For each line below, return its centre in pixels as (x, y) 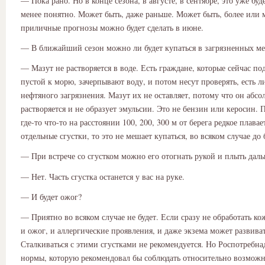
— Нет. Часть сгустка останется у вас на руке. (103, 176)
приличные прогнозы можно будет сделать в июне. (112, 27)
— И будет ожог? (51, 196)
